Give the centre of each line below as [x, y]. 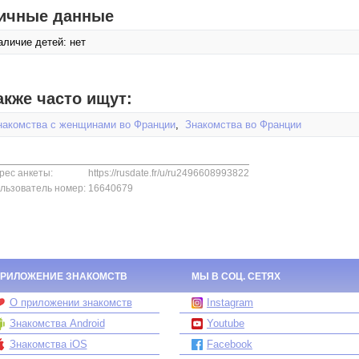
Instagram [230, 303]
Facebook [230, 344]
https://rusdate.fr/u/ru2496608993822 [169, 173]
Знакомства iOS [48, 344]
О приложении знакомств [71, 303]
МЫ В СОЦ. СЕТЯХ [236, 276]
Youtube [226, 323]
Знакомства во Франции [243, 125]
